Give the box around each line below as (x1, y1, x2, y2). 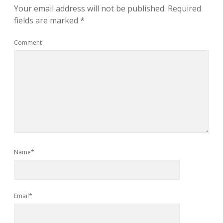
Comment (14, 38, 42, 47)
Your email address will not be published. (14, 3, 166, 14)
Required (168, 3, 201, 14)
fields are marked (14, 15, 80, 26)
